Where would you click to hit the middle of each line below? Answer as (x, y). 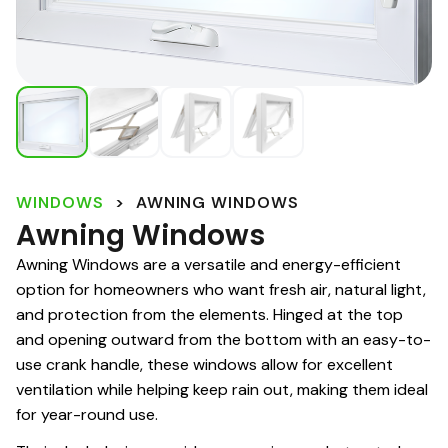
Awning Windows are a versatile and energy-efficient (208, 265)
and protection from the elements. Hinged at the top (209, 315)
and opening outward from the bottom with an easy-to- (223, 340)
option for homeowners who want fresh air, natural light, (221, 290)
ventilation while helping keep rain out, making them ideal (222, 390)
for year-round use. (87, 415)
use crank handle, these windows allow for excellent (204, 365)
